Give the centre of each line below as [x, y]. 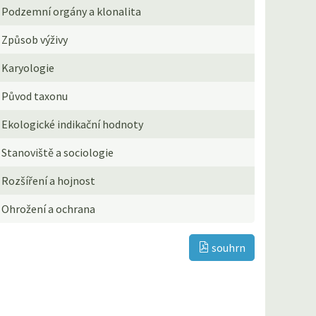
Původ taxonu [35, 96]
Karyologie [28, 67]
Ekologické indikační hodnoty [73, 124]
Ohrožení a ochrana [49, 208]
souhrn [227, 247]
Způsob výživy [35, 39]
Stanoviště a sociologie [58, 152]
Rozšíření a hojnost [49, 180]
